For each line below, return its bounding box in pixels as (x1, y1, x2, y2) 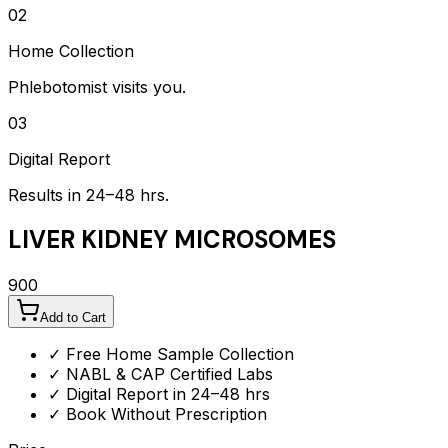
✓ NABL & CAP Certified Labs (48, 364, 273, 385)
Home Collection (8, 40, 134, 61)
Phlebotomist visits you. (8, 76, 186, 97)
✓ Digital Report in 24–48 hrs (48, 384, 270, 405)
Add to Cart (40, 310, 106, 326)
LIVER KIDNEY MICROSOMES (8, 224, 336, 256)
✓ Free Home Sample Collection (48, 344, 294, 365)
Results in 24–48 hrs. (8, 184, 169, 205)
